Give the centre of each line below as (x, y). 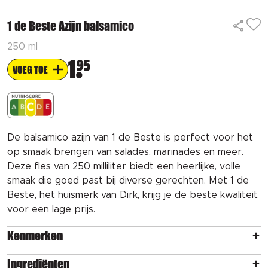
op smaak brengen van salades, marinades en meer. (125, 152)
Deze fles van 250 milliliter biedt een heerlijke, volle (124, 166)
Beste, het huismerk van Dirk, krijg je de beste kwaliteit (133, 195)
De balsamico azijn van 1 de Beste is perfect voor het (130, 137)
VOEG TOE (30, 69)
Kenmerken (35, 235)
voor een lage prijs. (51, 209)
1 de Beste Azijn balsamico (71, 26)
